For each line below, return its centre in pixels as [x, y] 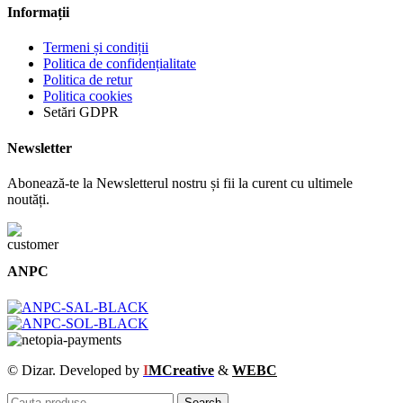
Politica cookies [88, 96]
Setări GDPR [81, 112]
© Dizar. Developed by [75, 370]
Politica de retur [88, 80]
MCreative [181, 370]
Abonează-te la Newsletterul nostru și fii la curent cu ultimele [180, 183]
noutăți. [28, 199]
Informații [38, 13]
